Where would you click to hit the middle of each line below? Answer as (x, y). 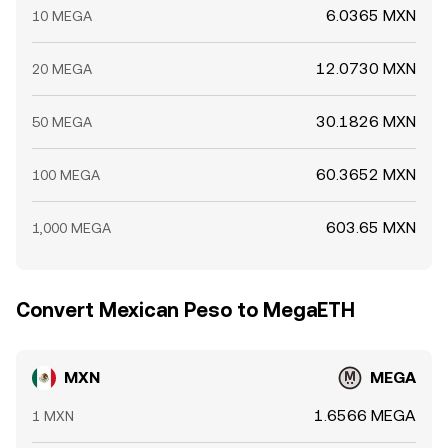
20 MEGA (62, 69)
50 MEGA (62, 122)
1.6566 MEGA (365, 415)
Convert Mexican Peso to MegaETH (185, 310)
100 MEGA (66, 175)
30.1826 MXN (366, 121)
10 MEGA (62, 16)
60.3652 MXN (366, 174)
